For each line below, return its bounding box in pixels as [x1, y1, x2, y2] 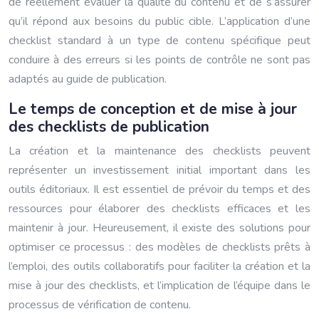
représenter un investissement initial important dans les [9, 162, 310, 178]
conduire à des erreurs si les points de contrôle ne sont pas [9, 52, 310, 68]
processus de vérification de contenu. [9, 297, 191, 313]
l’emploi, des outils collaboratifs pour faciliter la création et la [9, 258, 310, 274]
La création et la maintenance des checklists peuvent [9, 143, 310, 159]
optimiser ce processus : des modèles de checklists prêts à [9, 239, 310, 255]
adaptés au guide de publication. [9, 71, 167, 87]
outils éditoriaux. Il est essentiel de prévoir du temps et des [9, 182, 310, 197]
